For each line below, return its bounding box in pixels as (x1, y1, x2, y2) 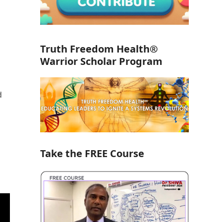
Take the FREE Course (40, 147, 144, 161)
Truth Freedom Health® (40, 42, 158, 56)
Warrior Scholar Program (40, 55, 163, 68)
